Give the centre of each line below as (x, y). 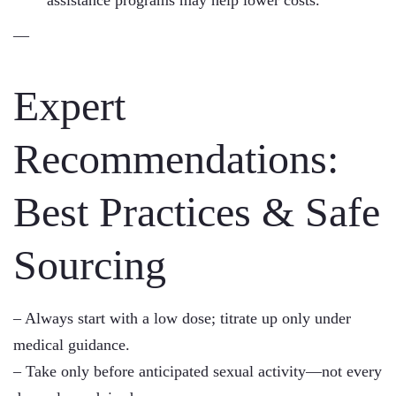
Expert (69, 106)
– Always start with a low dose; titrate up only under (182, 318)
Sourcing (90, 265)
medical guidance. (72, 345)
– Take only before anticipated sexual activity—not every (198, 371)
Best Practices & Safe (197, 212)
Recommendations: (176, 159)
